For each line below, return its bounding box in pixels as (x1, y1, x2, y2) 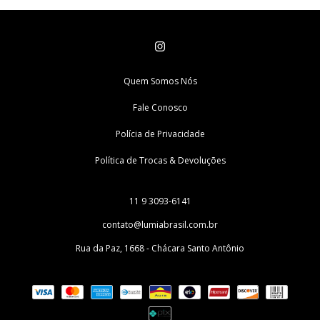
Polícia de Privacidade (115, 128, 205, 140)
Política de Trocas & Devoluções (94, 154, 226, 166)
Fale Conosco (132, 101, 188, 114)
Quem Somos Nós (123, 75, 197, 87)
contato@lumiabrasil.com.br (102, 219, 218, 231)
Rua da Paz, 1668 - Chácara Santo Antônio (76, 242, 244, 254)
